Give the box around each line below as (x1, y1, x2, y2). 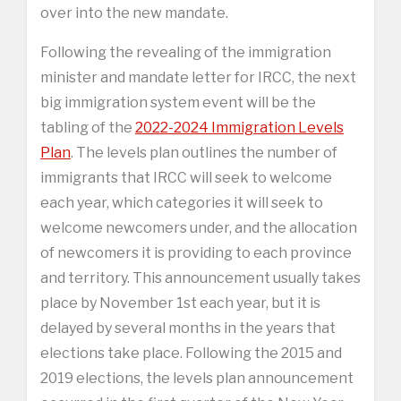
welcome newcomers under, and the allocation (40, 218, 357, 236)
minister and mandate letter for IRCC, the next (40, 68, 356, 86)
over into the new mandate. (40, 4, 228, 21)
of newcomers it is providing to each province (40, 243, 352, 261)
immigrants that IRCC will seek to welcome (40, 168, 332, 186)
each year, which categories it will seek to (40, 193, 323, 211)
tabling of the (40, 118, 135, 136)
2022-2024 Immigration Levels (135, 118, 344, 136)
